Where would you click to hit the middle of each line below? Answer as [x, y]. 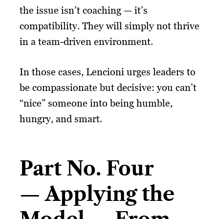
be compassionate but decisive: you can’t [108, 87]
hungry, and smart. [61, 119]
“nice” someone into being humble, [96, 103]
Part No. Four [87, 168]
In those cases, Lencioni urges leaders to [108, 72]
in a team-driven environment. [86, 41]
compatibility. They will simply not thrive [109, 26]
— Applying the [97, 194]
